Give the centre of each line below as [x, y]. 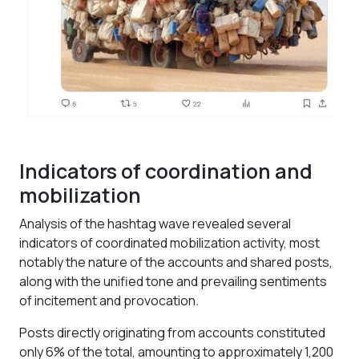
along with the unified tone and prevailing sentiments [173, 281]
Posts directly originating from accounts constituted [172, 333]
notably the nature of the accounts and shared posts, [176, 262]
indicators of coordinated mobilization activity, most [169, 243]
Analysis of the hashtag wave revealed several [155, 224]
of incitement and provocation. [109, 301]
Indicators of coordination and [166, 171]
